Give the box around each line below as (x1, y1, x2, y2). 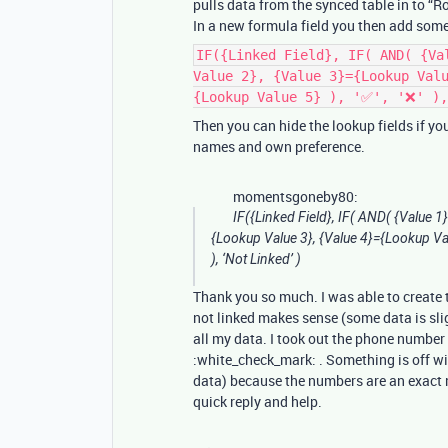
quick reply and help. (193, 392, 322, 411)
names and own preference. (193, 137, 365, 156)
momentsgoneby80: (233, 187, 358, 206)
